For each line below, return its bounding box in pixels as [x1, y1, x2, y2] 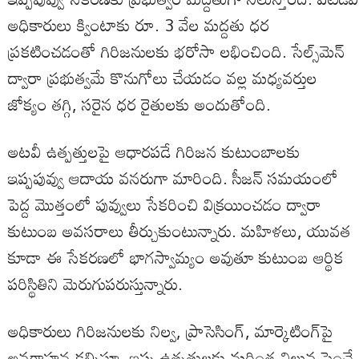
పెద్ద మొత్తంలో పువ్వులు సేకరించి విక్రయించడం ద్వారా [8, 188, 321, 222]
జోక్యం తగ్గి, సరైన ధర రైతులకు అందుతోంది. [8, 87, 271, 122]
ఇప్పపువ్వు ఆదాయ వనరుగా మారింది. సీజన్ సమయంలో [8, 161, 338, 196]
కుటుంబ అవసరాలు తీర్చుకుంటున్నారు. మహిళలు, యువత [8, 214, 351, 248]
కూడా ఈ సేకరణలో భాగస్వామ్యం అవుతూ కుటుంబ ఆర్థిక [8, 240, 344, 275]
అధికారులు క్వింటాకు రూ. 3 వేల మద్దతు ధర [8, 8, 269, 42]
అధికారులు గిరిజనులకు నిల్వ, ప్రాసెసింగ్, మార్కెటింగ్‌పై [8, 314, 333, 349]
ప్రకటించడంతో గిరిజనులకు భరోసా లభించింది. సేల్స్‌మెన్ [8, 34, 345, 69]
